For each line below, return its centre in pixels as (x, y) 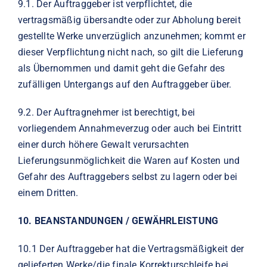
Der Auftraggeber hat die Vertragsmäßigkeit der (142, 249)
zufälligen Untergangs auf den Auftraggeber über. (125, 84)
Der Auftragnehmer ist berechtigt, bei (116, 112)
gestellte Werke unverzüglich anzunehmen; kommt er (131, 36)
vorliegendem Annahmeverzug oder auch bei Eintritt (129, 128)
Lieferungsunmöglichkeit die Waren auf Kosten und (129, 160)
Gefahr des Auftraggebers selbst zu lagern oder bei (127, 176)
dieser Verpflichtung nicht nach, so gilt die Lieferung (130, 52)
